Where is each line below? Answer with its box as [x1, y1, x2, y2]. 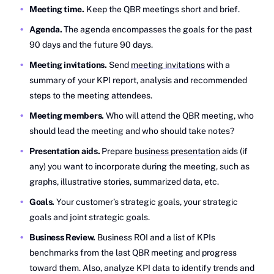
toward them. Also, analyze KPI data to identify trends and [29, 262, 254, 273]
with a [204, 59, 230, 70]
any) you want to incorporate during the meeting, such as [29, 161, 250, 171]
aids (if [220, 146, 248, 156]
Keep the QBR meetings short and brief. [86, 4, 242, 14]
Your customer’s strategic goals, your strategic [56, 196, 238, 207]
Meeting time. [29, 4, 86, 14]
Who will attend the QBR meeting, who [105, 110, 254, 120]
